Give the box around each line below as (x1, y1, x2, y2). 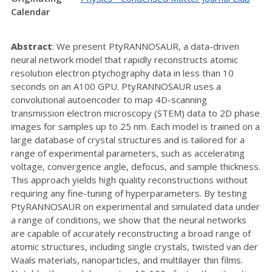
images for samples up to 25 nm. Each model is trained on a (11, 120, 260, 132)
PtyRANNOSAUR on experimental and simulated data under (11, 200, 260, 212)
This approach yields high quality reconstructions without (11, 173, 248, 186)
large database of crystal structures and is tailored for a (11, 133, 245, 146)
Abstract (11, 39, 52, 52)
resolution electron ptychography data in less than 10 (11, 66, 234, 79)
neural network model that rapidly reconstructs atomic (11, 53, 238, 66)
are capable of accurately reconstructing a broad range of (11, 226, 251, 239)
